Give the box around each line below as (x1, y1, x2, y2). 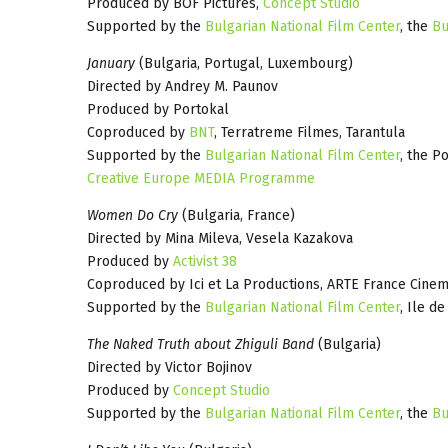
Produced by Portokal (87, 100, 229, 118)
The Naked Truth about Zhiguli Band (87, 335, 314, 353)
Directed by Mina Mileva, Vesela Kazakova (87, 229, 353, 247)
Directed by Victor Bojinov (87, 358, 252, 376)
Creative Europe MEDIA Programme (87, 169, 315, 187)
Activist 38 (173, 252, 237, 270)
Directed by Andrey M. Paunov (87, 77, 278, 95)
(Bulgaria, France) (178, 206, 295, 224)
